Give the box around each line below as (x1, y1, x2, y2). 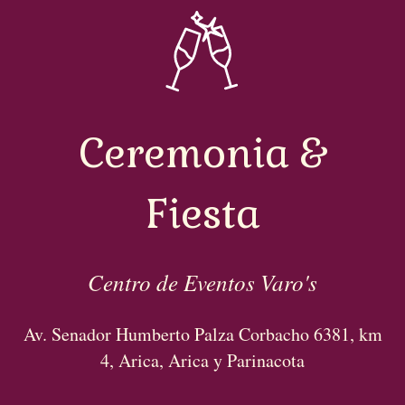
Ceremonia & (78, 127, 327, 179)
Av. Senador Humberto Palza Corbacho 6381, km (23, 322, 382, 346)
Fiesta (145, 188, 260, 240)
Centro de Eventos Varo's (88, 267, 317, 297)
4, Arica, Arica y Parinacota (100, 348, 305, 372)
